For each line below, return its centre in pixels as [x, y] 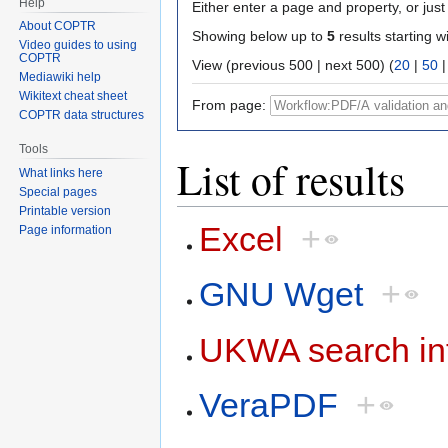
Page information [66, 230]
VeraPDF [269, 405]
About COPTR [58, 26]
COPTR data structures [82, 115]
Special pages [58, 192]
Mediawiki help [60, 77]
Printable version [65, 211]
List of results [291, 178]
